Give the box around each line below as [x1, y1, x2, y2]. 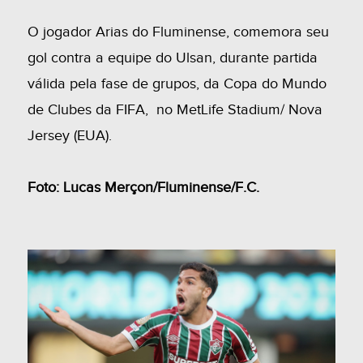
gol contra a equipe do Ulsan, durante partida [27, 49, 318, 66]
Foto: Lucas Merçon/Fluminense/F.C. [27, 178, 259, 196]
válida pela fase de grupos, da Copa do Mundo [27, 75, 327, 92]
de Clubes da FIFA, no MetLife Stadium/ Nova [27, 100, 322, 118]
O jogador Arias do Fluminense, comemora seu [27, 23, 329, 41]
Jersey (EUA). [27, 126, 112, 144]
